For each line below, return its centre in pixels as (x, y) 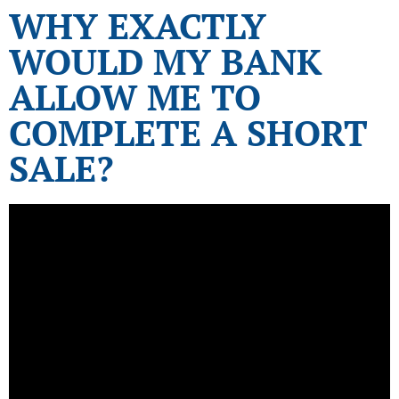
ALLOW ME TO (135, 97)
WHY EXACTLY (138, 26)
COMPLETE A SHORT (188, 133)
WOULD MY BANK (165, 61)
